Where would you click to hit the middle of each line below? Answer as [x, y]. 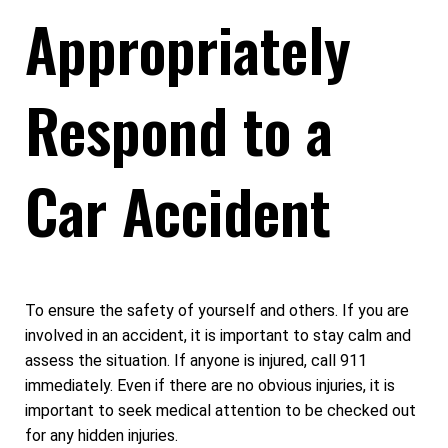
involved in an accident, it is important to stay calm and [218, 335]
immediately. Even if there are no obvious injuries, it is [210, 385]
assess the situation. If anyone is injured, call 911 [196, 360]
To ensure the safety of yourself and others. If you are [217, 310]
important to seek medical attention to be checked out [220, 410]
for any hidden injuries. [101, 435]
